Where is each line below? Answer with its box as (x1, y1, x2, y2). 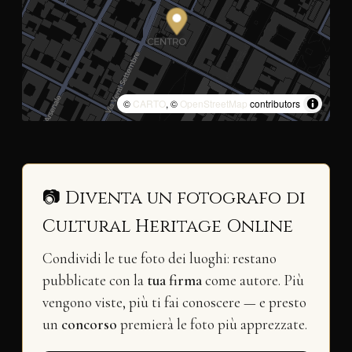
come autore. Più (201, 272, 304, 290)
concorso (60, 316, 117, 334)
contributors (247, 96, 301, 110)
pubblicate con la (42, 272, 147, 290)
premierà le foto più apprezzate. (116, 316, 307, 334)
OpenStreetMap (180, 96, 248, 110)
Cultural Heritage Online (42, 214, 293, 239)
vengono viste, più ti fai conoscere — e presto (42, 294, 306, 312)
